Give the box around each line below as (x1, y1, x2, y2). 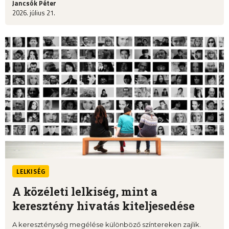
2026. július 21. (12, 7, 55, 18)
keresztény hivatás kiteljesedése (12, 198, 195, 214)
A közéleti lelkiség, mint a (12, 184, 157, 199)
